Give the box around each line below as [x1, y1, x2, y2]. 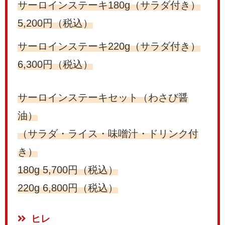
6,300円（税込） [18, 58, 93, 70]
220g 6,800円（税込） [18, 182, 118, 193]
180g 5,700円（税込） [18, 164, 118, 175]
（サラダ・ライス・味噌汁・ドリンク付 [18, 128, 198, 139]
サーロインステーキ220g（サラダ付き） [18, 40, 200, 52]
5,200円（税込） [18, 17, 93, 29]
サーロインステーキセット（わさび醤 [18, 91, 188, 103]
